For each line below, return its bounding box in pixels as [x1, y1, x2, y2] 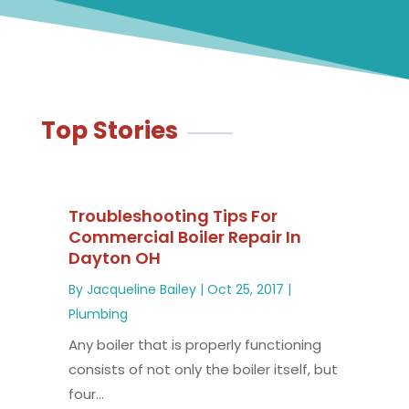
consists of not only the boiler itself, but [68, 360, 338, 380]
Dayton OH [68, 246, 161, 270]
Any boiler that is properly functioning [68, 335, 321, 355]
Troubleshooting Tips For [68, 204, 278, 228]
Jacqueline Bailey [86, 280, 196, 299]
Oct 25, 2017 [206, 280, 284, 299]
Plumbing [68, 305, 128, 324]
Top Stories [40, 114, 178, 148]
